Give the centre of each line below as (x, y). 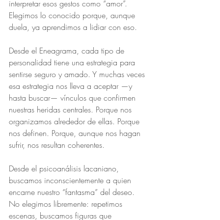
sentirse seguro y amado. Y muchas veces (78, 74)
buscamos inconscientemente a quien (71, 180)
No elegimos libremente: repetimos (67, 204)
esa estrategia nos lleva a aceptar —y (72, 86)
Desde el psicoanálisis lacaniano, (65, 168)
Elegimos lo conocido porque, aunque (73, 15)
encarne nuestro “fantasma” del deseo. (73, 192)
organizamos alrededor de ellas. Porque (75, 121)
